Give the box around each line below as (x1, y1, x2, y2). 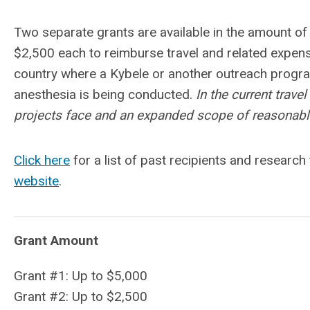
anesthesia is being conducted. (14, 86, 196, 102)
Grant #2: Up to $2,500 (14, 289, 147, 304)
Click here (14, 152, 70, 168)
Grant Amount (14, 232, 98, 248)
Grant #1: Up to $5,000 (14, 268, 147, 284)
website (14, 173, 59, 189)
